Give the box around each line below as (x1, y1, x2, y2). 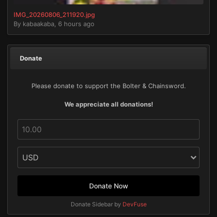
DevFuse (122, 200, 147, 208)
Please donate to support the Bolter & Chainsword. (31, 81, 186, 90)
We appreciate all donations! (64, 100, 153, 108)
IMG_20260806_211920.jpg (14, 10, 95, 18)
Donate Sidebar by (70, 200, 123, 208)
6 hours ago (58, 19, 94, 28)
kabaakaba (23, 19, 54, 28)
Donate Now (89, 181, 128, 190)
